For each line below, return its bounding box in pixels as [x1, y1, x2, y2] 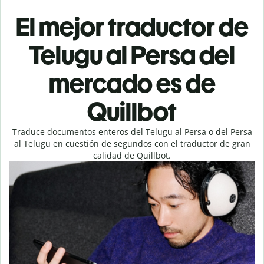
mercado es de [48, 68, 216, 99]
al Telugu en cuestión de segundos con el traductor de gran [14, 138, 250, 149]
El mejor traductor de [15, 11, 249, 42]
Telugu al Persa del [29, 39, 235, 71]
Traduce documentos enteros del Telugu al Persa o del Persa [12, 126, 252, 137]
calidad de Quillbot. [93, 150, 171, 161]
